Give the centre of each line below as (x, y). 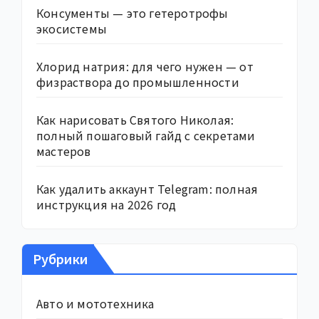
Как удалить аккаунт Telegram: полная (147, 189)
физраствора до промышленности (138, 82)
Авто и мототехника (95, 304)
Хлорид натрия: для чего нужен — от (145, 67)
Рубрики (61, 259)
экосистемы (72, 29)
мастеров (64, 151)
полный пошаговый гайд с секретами (146, 136)
